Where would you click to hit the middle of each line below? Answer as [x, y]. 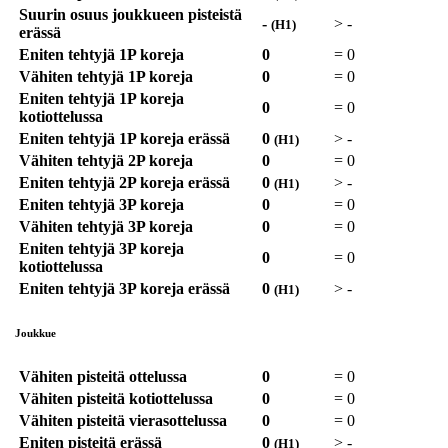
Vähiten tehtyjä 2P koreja [106, 161]
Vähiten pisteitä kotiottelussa [116, 399]
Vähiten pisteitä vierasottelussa [123, 421]
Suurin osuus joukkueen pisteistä [130, 15]
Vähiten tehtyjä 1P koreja [106, 77]
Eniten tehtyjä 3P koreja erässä [124, 289]
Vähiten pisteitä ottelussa [103, 377]
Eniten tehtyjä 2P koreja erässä [124, 183]
